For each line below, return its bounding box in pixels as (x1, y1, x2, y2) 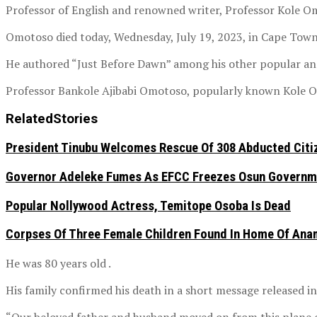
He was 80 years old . (6, 255, 111, 272)
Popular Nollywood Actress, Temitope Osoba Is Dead (6, 197, 291, 214)
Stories (53, 111, 98, 127)
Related (6, 111, 53, 127)
